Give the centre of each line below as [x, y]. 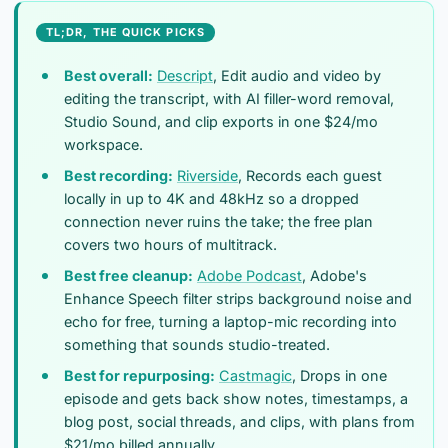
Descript [185, 75]
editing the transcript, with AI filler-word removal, [229, 98]
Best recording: [118, 175]
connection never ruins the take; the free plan [218, 221]
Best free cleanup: [128, 275]
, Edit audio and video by [297, 75]
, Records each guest [310, 175]
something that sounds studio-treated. [197, 344]
